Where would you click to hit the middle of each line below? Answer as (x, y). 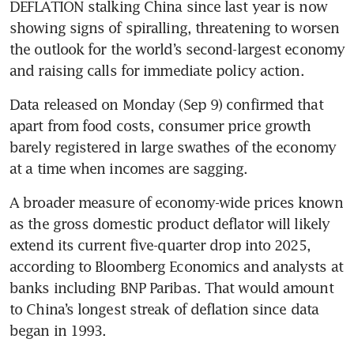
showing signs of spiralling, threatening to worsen (175, 28)
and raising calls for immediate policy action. (157, 71)
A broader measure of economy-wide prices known (176, 203)
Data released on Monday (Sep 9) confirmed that (166, 105)
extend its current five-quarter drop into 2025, (160, 245)
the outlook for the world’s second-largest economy (177, 49)
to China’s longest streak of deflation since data (164, 309)
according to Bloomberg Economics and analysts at (176, 267)
